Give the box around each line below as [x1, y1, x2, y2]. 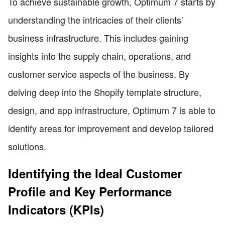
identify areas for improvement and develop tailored [8, 121, 213, 135]
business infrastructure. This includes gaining [8, 31, 188, 44]
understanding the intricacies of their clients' [8, 13, 183, 26]
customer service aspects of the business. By [8, 67, 189, 80]
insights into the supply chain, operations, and [8, 49, 191, 62]
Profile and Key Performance [8, 182, 172, 200]
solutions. [8, 139, 46, 153]
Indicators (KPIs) [8, 200, 104, 218]
